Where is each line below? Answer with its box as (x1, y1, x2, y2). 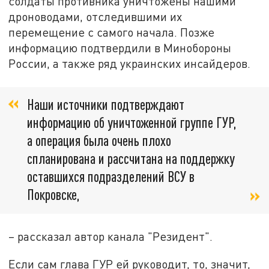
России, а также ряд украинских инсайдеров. (8, 56, 251, 71)
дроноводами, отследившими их (8, 10, 183, 24)
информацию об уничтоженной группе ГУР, (27, 113, 237, 131)
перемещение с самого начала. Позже (8, 25, 215, 40)
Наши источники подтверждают (27, 95, 184, 113)
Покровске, (27, 185, 80, 203)
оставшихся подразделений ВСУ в (27, 167, 195, 185)
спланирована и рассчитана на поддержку (27, 149, 235, 167)
